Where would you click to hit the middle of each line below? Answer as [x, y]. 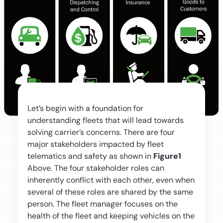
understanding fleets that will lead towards [105, 120]
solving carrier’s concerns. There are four [101, 132]
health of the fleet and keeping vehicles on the [111, 216]
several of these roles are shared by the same [110, 192]
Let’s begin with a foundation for [85, 108]
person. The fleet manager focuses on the [102, 204]
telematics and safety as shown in [90, 156]
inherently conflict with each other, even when [111, 180]
